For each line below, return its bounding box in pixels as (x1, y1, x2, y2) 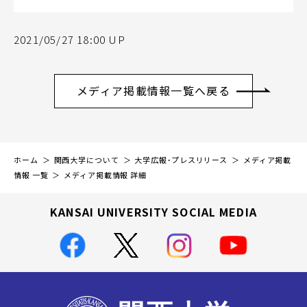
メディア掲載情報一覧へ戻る (77, 82, 230, 99)
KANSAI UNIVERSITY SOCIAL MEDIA (50, 204, 257, 220)
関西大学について (53, 154, 119, 166)
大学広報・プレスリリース (134, 154, 228, 166)
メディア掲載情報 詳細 (64, 169, 147, 181)
